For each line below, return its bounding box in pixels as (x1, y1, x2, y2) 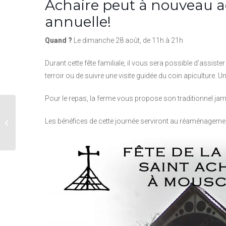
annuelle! (45, 13, 111, 30)
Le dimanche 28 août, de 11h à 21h (72, 36, 185, 44)
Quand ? (45, 36, 72, 44)
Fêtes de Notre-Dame (18, 112, 83, 122)
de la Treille (18, 123, 53, 132)
